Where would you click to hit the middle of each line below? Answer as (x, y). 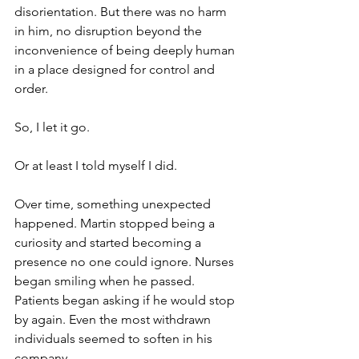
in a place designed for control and (116, 69)
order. (33, 89)
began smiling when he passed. (106, 281)
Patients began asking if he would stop (126, 300)
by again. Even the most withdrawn (114, 319)
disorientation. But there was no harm (122, 12)
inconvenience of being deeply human (126, 50)
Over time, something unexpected (114, 204)
